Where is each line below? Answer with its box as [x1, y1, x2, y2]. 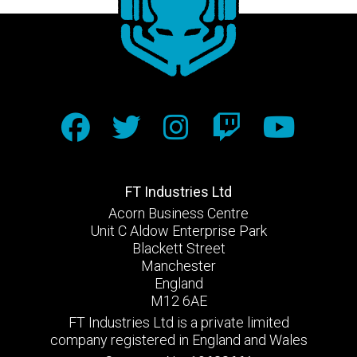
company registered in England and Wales [49, 331, 308, 348]
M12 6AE [150, 292, 207, 309]
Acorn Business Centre [108, 204, 249, 222]
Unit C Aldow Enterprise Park [90, 222, 267, 239]
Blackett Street [131, 239, 226, 257]
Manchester [141, 257, 216, 274]
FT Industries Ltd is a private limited [68, 313, 289, 331]
